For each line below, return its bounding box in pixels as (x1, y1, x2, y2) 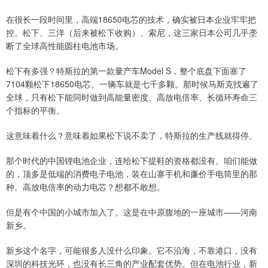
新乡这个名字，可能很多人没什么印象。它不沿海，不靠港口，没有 (6, 244, 257, 257)
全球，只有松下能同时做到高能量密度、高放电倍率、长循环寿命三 (6, 91, 257, 103)
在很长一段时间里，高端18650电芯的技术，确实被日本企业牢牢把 (6, 13, 256, 26)
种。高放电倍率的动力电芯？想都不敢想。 (6, 181, 165, 193)
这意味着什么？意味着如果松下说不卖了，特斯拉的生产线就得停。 (6, 129, 257, 142)
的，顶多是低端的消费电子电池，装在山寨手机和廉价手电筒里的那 (6, 167, 257, 180)
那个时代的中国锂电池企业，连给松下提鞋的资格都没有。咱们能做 (6, 154, 257, 167)
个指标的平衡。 (6, 104, 65, 117)
